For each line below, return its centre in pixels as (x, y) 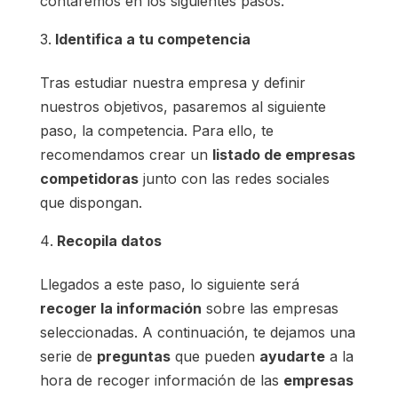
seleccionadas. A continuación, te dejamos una (197, 333)
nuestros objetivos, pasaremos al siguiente (183, 107)
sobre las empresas (270, 309)
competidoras (89, 179)
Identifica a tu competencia (152, 40)
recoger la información (120, 309)
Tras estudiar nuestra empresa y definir (172, 83)
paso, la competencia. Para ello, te (156, 131)
